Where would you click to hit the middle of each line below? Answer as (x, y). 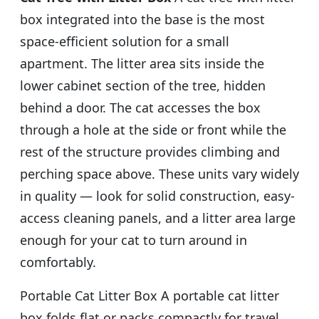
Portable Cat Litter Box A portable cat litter (150, 295)
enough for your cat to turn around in (134, 240)
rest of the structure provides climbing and (150, 151)
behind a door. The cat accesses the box (140, 107)
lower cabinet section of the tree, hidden (143, 85)
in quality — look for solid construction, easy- (157, 195)
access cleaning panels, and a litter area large (158, 218)
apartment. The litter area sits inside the (142, 63)
